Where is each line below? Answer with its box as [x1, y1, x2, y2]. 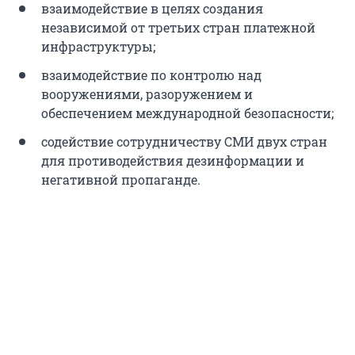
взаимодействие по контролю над [41, 66, 261, 83]
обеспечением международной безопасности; [41, 104, 334, 121]
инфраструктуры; [41, 37, 155, 55]
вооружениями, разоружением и [41, 85, 253, 102]
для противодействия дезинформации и [41, 151, 304, 169]
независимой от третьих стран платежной [41, 18, 315, 36]
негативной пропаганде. [41, 170, 200, 188]
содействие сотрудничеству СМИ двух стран [41, 132, 327, 150]
